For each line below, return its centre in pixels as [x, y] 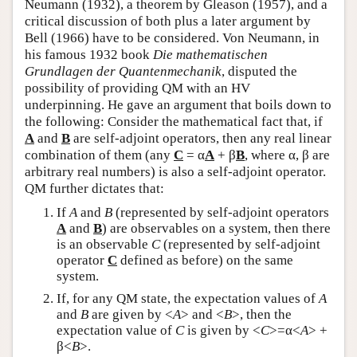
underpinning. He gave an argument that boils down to [178, 105]
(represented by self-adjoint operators [221, 212]
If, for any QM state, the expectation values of [188, 299]
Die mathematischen [210, 55]
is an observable [104, 244]
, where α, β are [287, 155]
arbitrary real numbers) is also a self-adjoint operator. [175, 172]
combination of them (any [99, 155]
